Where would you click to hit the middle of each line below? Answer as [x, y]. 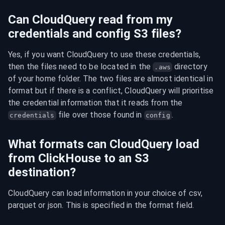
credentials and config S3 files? [95, 34]
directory [190, 67]
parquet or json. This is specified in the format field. [101, 205]
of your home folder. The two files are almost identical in [110, 79]
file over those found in [100, 115]
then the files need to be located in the [81, 67]
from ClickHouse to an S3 [79, 158]
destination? [42, 172]
